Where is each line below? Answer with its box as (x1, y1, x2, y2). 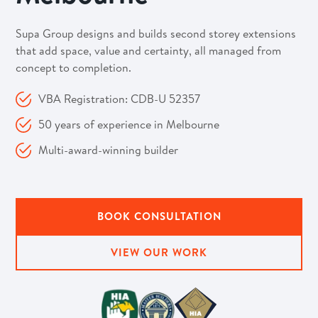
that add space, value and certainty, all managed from (16, 43, 282, 58)
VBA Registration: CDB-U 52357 (38, 91, 201, 106)
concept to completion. (16, 60, 132, 75)
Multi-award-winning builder (38, 142, 179, 158)
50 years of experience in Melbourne (38, 116, 220, 132)
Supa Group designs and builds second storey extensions (16, 26, 297, 41)
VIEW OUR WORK (111, 244, 207, 260)
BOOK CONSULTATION (97, 208, 221, 224)
